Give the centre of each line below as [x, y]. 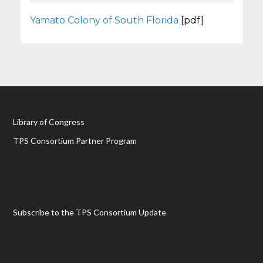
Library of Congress [49, 122]
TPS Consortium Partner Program [75, 141]
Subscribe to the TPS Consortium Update [90, 212]
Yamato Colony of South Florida [106, 20]
